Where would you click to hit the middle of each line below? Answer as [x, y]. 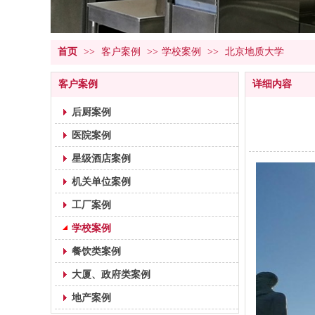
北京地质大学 [255, 52]
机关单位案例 [101, 181]
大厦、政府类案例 [111, 274]
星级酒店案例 [101, 158]
